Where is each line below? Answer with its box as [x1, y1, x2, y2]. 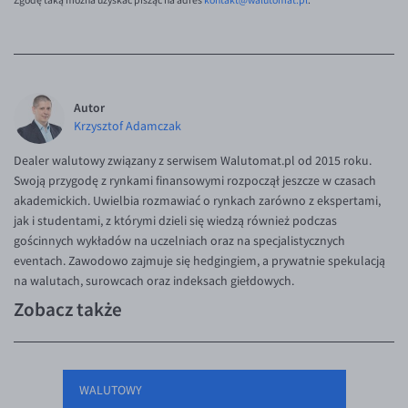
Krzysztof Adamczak [74, 117, 181, 134]
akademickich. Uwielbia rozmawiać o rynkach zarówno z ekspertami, [14, 193, 381, 209]
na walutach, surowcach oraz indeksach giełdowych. [14, 273, 294, 289]
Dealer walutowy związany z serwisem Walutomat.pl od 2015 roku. [14, 153, 372, 168]
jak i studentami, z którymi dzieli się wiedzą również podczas [14, 213, 337, 229]
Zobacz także [14, 297, 122, 321]
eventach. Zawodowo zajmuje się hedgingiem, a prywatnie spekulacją [14, 253, 385, 269]
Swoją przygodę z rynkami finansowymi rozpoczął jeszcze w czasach [14, 173, 376, 189]
